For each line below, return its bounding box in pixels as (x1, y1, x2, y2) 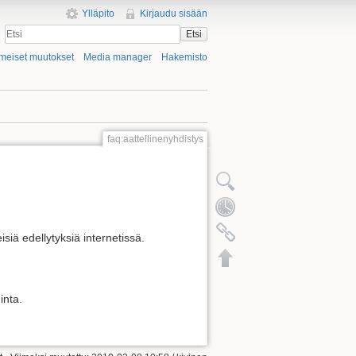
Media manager (83, 52, 152, 64)
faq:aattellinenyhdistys (106, 133, 203, 145)
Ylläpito (81, 8, 114, 19)
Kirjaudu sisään (140, 8, 207, 19)
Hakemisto (161, 52, 207, 64)
